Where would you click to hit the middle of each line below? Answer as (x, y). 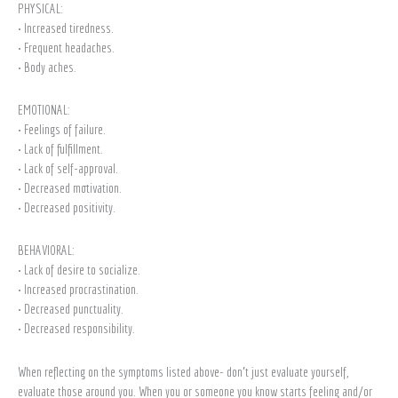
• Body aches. (47, 67)
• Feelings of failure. (62, 129)
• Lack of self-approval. (68, 168)
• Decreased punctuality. (71, 309)
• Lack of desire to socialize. (79, 270)
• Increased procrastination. (78, 290)
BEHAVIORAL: (46, 251)
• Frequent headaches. (66, 47)
